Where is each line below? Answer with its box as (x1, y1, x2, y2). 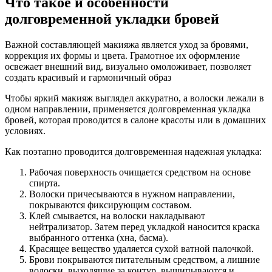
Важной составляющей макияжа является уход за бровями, (5, 39, 248, 50)
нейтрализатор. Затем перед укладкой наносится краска (29, 222, 260, 232)
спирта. (29, 178, 60, 188)
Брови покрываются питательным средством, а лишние (29, 254, 260, 265)
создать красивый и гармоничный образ (5, 72, 171, 83)
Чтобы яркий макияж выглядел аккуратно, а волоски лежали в (5, 93, 264, 103)
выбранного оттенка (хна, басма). (29, 233, 168, 243)
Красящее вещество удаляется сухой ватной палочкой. (29, 243, 254, 254)
